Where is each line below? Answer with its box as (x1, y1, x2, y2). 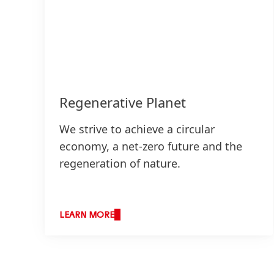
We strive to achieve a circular (59, 121, 215, 136)
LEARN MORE (59, 210, 114, 220)
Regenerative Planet (59, 92, 186, 111)
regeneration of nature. (59, 155, 180, 171)
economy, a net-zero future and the (59, 138, 242, 154)
